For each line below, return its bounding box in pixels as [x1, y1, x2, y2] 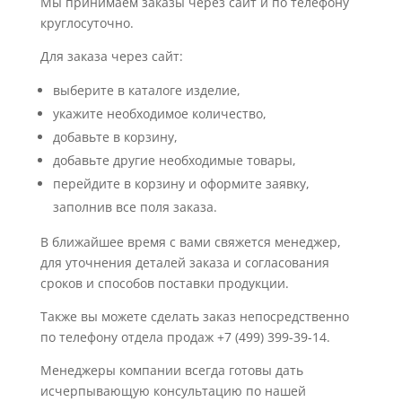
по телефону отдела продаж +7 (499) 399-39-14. [39, 328, 330, 345]
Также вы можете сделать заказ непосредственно [39, 307, 349, 325]
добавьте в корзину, [52, 127, 178, 145]
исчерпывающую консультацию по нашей [39, 381, 306, 399]
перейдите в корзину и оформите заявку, [52, 174, 310, 192]
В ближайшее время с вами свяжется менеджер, [39, 232, 341, 250]
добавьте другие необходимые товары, [52, 151, 296, 169]
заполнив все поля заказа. [52, 197, 217, 215]
